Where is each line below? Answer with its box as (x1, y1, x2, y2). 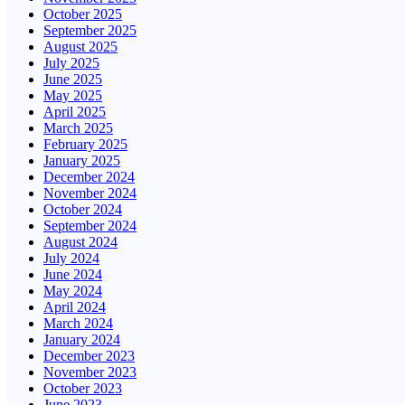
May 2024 (43, 282, 102, 298)
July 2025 (43, 54, 99, 71)
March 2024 (43, 315, 113, 331)
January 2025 (43, 152, 120, 168)
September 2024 (43, 217, 137, 233)
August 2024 (43, 233, 118, 250)
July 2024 (43, 250, 99, 266)
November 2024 (43, 184, 137, 201)
